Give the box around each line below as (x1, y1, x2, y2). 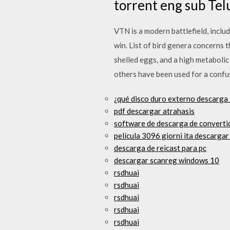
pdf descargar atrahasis (114, 106, 195, 116)
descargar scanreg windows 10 (114, 156, 219, 165)
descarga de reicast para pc (114, 143, 206, 152)
